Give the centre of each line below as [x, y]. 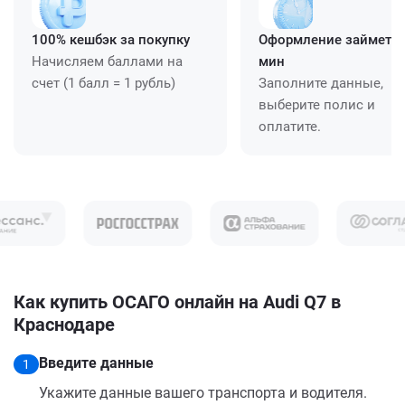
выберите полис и [317, 104]
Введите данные [96, 363]
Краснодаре [64, 324]
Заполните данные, [321, 83]
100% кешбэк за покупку [111, 39]
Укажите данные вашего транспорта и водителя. [203, 392]
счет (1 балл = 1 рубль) [104, 83]
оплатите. [290, 126]
